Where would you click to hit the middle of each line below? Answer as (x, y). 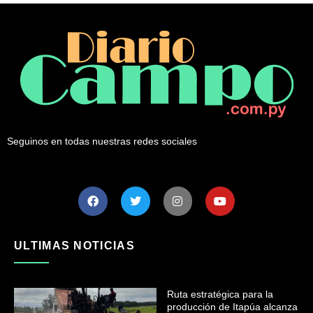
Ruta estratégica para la (220, 294)
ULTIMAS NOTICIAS (74, 245)
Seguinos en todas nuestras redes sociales (102, 141)
